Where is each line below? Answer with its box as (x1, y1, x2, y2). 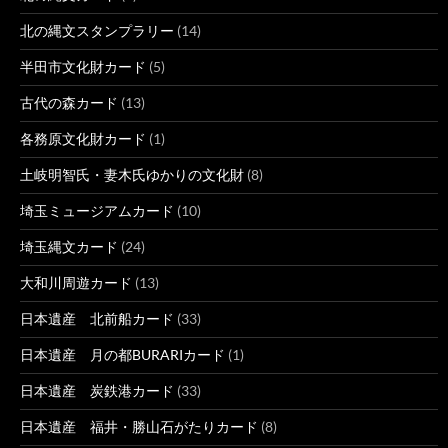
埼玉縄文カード (20, 238, 118, 255)
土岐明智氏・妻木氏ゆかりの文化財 (20, 166, 244, 183)
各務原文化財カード (20, 130, 146, 147)
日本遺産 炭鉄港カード (20, 382, 174, 399)
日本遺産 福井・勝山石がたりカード (20, 418, 258, 435)
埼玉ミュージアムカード (20, 202, 174, 219)
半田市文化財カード (20, 58, 146, 75)
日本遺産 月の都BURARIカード (20, 346, 225, 363)
